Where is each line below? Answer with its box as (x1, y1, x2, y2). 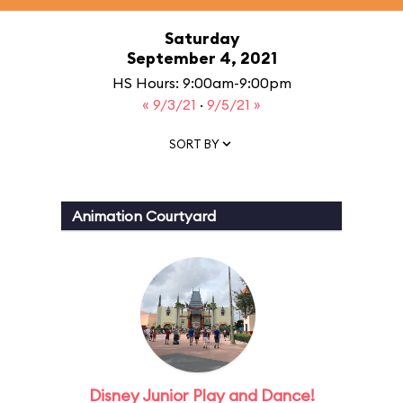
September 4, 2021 (126, 48, 277, 68)
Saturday (164, 28, 239, 49)
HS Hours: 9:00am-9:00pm (112, 74, 291, 92)
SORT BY (169, 136, 219, 151)
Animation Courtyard (72, 207, 216, 225)
